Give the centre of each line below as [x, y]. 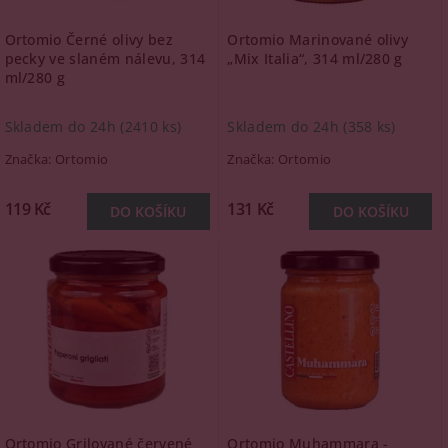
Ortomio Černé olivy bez [88, 39]
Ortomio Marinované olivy [318, 39]
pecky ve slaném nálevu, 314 [105, 58]
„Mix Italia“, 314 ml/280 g [315, 58]
